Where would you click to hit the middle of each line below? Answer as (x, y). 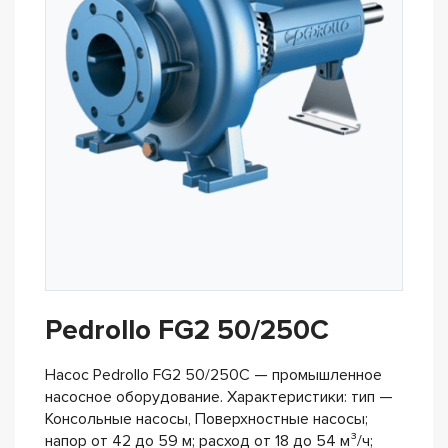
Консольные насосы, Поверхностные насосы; (206, 419)
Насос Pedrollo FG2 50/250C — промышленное (213, 375)
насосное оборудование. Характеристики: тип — (219, 397)
